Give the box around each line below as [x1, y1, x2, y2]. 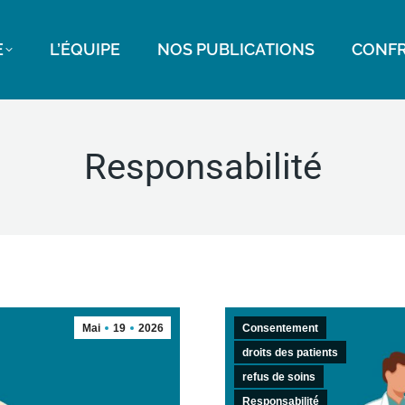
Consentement [242, 322, 318, 334]
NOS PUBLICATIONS [156, 40, 315, 59]
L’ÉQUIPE [49, 40, 120, 59]
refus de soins [242, 371, 316, 383]
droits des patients [242, 346, 338, 359]
